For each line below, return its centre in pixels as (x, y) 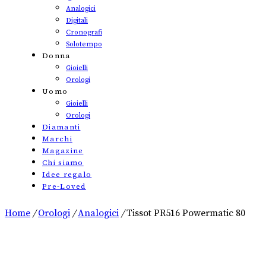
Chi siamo (63, 163)
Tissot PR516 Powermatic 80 (185, 213)
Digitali (77, 21)
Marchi (57, 139)
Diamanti (61, 127)
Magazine (63, 151)
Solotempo (84, 45)
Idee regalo (67, 175)
